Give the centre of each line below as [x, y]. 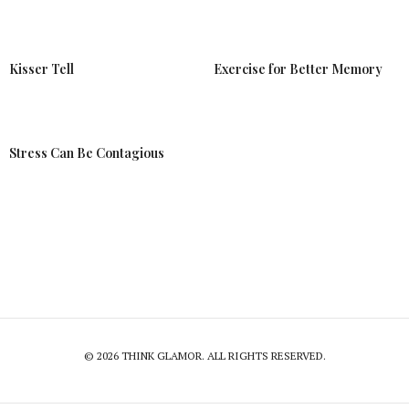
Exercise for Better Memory [298, 69]
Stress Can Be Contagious [87, 153]
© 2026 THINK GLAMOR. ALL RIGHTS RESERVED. [204, 356]
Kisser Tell [42, 69]
